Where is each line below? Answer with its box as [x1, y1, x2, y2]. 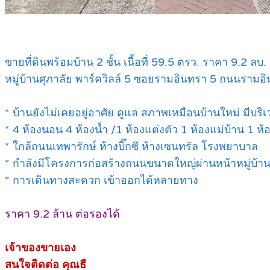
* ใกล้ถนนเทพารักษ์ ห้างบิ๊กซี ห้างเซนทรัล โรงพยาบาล [5, 140, 258, 154]
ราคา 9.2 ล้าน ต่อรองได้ [5, 207, 120, 221]
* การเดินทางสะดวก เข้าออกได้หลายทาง [5, 174, 198, 187]
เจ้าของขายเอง [5, 241, 76, 255]
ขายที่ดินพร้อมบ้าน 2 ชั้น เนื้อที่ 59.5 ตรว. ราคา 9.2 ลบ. [5, 55, 266, 69]
